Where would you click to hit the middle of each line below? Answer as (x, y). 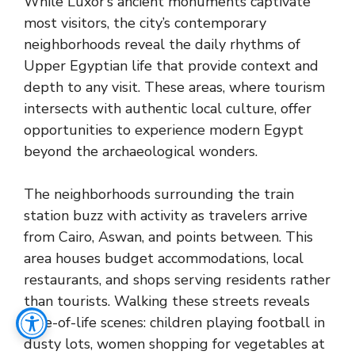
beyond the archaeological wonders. (141, 151)
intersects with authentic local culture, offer (168, 109)
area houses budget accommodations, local (164, 258)
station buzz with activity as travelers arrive (166, 216)
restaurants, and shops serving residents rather (177, 280)
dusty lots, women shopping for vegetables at (174, 344)
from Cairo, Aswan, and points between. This (168, 237)
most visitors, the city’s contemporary (145, 23)
